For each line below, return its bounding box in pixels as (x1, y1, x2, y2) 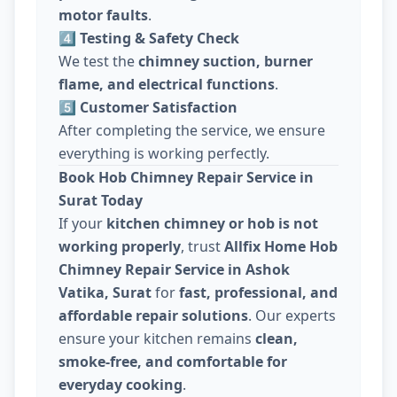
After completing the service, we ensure (58, 121, 325, 141)
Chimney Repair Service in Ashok (58, 260, 290, 280)
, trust (181, 237, 224, 257)
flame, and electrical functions (58, 74, 275, 95)
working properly (58, 237, 181, 257)
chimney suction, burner (138, 51, 313, 72)
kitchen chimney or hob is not (106, 214, 318, 234)
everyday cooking (58, 375, 183, 395)
